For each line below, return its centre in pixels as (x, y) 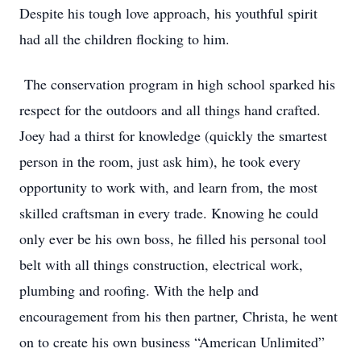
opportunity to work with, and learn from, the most (168, 187)
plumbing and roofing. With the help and (139, 290)
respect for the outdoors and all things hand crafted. (170, 110)
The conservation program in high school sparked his (177, 84)
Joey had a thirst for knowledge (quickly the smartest (173, 135)
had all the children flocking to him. (124, 39)
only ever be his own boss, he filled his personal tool (173, 239)
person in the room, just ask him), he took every (160, 161)
